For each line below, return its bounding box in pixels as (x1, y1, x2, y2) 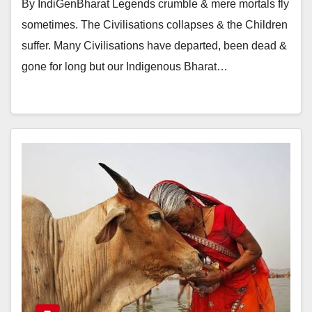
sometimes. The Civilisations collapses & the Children (22, 19, 288, 31)
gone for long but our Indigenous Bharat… (22, 61, 228, 72)
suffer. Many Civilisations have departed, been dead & (22, 40, 287, 52)
